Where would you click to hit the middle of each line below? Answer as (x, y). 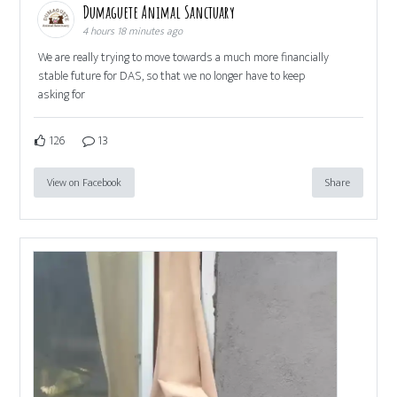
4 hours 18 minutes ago (133, 31)
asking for (62, 95)
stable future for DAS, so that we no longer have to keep (172, 76)
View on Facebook (85, 183)
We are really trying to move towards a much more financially (184, 58)
